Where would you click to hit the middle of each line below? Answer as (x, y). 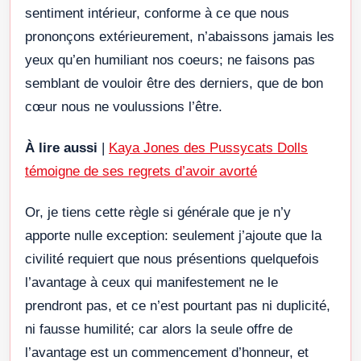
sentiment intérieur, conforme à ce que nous (157, 13)
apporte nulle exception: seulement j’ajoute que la (173, 235)
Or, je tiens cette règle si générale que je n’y (158, 212)
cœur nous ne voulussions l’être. (124, 106)
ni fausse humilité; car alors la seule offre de (159, 329)
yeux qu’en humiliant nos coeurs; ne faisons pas (170, 60)
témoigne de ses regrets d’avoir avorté (141, 171)
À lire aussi (61, 147)
